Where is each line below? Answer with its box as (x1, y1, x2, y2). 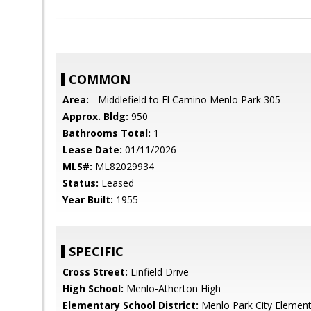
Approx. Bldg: (62, 110, 128, 123)
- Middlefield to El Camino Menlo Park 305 (89, 93, 280, 106)
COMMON (69, 71, 131, 87)
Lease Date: (62, 143, 122, 156)
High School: (62, 282, 124, 295)
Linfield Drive (128, 265, 189, 278)
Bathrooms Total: (62, 126, 151, 140)
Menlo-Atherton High (124, 282, 221, 295)
